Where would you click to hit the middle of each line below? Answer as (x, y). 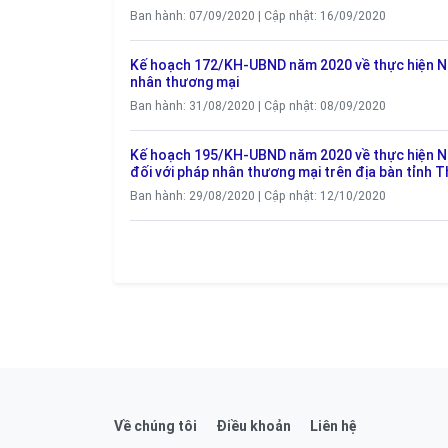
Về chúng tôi (155, 426)
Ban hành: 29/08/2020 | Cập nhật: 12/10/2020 (258, 196)
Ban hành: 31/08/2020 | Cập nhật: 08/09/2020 (258, 106)
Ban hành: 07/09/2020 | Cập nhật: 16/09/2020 (258, 16)
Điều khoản (253, 426)
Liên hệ (333, 426)
